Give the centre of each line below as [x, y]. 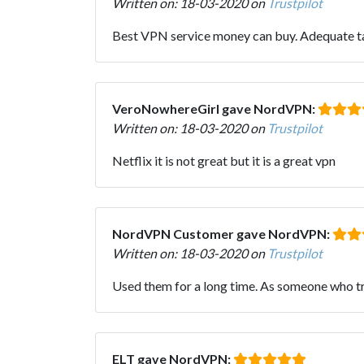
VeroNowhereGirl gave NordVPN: [215, 108]
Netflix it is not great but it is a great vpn [224, 160]
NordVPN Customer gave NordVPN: [222, 233]
